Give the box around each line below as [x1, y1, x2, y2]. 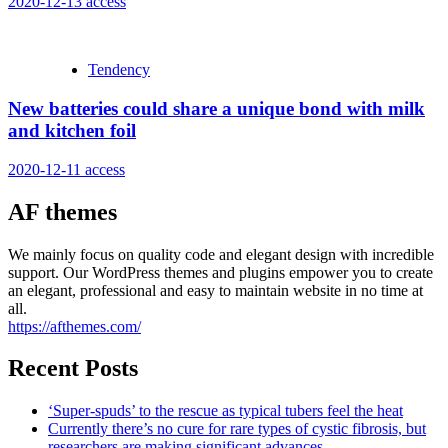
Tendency [88, 61, 150, 79]
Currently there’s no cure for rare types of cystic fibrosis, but [48, 420, 426, 438]
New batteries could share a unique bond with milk [8, 97, 425, 119]
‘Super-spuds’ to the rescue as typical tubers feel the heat [48, 402, 403, 420]
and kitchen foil [8, 119, 136, 141]
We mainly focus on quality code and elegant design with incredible [8, 245, 434, 263]
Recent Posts [8, 355, 138, 382]
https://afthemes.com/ [8, 317, 141, 335]
